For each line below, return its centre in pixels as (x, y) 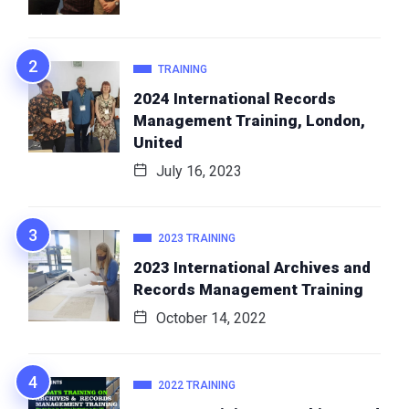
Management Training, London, (249, 120)
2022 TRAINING (197, 385)
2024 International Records (235, 98)
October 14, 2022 (210, 318)
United (158, 142)
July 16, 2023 (197, 171)
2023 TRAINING (197, 238)
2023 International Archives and (252, 267)
